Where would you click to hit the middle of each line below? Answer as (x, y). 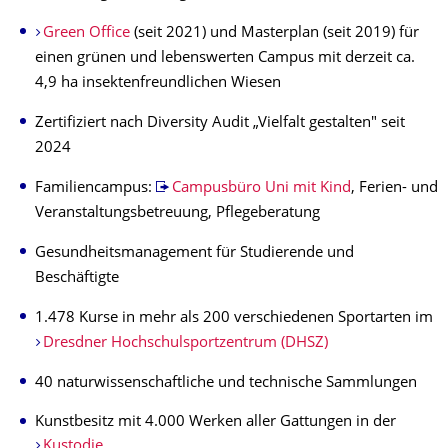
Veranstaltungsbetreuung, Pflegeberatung (177, 213)
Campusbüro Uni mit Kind (261, 188)
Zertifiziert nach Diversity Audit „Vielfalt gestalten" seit (220, 123)
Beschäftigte (77, 278)
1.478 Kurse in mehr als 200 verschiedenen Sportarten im (234, 318)
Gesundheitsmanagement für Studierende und (194, 253)
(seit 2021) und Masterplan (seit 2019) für (274, 33)
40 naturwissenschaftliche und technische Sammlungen (226, 383)
